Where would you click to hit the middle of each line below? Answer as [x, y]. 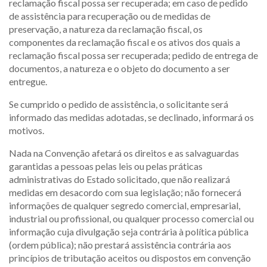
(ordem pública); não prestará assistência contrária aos [120, 245]
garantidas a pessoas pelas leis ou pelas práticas [106, 166]
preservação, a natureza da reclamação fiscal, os [106, 29]
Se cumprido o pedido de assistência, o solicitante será [119, 104]
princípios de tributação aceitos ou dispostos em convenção [130, 258]
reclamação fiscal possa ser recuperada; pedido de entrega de [133, 55]
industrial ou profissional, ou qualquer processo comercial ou [131, 218]
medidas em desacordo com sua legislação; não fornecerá [125, 192]
